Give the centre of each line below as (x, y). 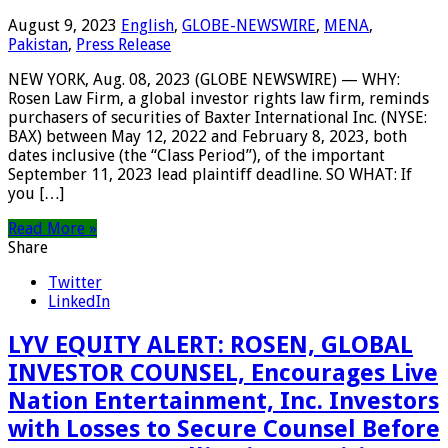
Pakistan (38, 45)
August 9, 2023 (62, 26)
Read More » (52, 229)
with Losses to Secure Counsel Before (224, 429)
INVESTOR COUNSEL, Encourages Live (223, 373)
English (147, 26)
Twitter (75, 283)
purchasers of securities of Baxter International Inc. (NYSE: (217, 118)
